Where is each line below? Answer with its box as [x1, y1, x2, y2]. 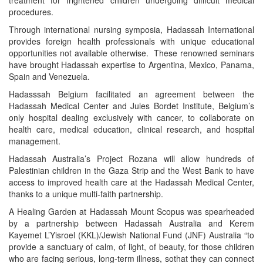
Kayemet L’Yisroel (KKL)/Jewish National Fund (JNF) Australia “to [9, 228, 254, 241]
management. [9, 134, 60, 147]
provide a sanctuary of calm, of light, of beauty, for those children [9, 240, 254, 252]
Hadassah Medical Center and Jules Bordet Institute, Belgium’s [9, 99, 254, 112]
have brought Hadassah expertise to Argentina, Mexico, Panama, [9, 58, 254, 70]
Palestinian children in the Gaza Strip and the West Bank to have [9, 164, 254, 176]
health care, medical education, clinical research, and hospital [9, 123, 254, 135]
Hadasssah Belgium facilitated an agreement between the [9, 87, 254, 100]
